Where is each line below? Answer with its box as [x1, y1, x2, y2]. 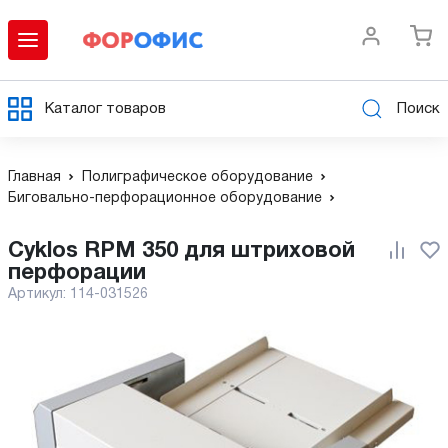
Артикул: [8, 288, 70, 301]
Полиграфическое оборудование [82, 171, 313, 184]
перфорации [8, 263, 146, 283]
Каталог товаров [45, 101, 166, 116]
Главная [8, 171, 61, 184]
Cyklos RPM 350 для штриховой [8, 241, 24, 261]
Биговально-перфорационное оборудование [8, 192, 322, 205]
